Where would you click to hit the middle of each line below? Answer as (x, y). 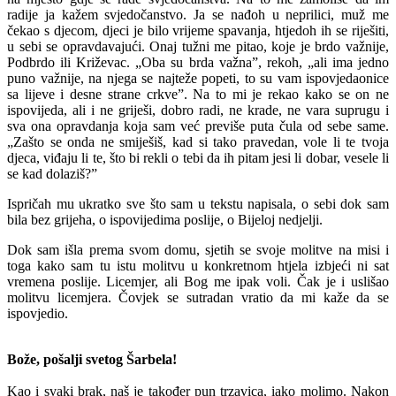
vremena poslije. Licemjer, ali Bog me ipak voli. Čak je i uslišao (198, 281)
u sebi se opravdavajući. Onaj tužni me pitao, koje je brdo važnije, (198, 46)
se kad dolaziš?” (52, 173)
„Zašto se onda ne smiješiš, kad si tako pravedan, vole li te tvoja (198, 141)
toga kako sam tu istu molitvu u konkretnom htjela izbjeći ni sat (198, 265)
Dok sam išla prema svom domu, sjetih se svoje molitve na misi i (198, 249)
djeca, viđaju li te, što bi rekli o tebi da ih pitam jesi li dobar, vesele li (198, 157)
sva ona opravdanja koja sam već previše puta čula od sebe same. (198, 126)
